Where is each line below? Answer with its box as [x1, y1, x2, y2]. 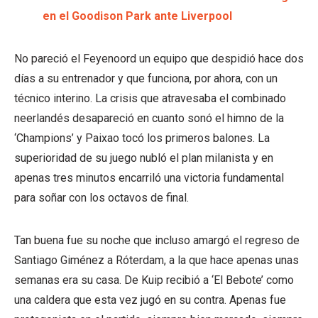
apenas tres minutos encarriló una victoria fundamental [14, 170, 284, 185]
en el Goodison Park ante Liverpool [43, 9, 232, 23]
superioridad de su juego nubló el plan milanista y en [14, 150, 273, 165]
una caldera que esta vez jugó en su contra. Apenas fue [14, 292, 286, 307]
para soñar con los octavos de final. [14, 190, 189, 204]
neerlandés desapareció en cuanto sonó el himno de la [14, 111, 284, 125]
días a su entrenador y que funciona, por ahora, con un [14, 71, 278, 85]
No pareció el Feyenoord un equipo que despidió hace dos [14, 51, 304, 65]
